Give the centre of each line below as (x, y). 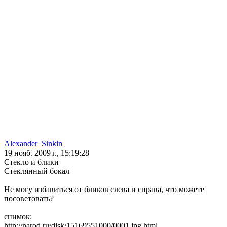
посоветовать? (29, 199)
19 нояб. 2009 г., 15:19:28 (47, 153)
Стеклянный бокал (37, 171)
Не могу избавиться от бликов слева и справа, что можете (104, 190)
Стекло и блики (31, 162)
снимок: (18, 217)
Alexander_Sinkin (33, 144)
